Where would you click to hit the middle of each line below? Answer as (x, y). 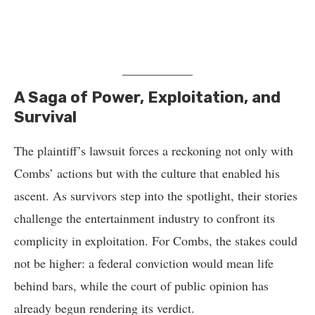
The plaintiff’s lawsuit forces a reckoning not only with (154, 150)
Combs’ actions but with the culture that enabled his (147, 173)
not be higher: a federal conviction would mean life (144, 263)
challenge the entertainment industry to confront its (144, 218)
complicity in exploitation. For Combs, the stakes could (156, 240)
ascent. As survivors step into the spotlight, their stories (156, 195)
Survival (45, 117)
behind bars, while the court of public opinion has (141, 285)
